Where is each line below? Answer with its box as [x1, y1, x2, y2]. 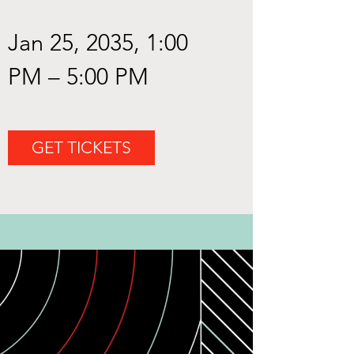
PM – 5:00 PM [8, 62, 149, 90]
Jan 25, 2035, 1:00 [8, 28, 188, 56]
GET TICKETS [32, 137, 131, 157]
